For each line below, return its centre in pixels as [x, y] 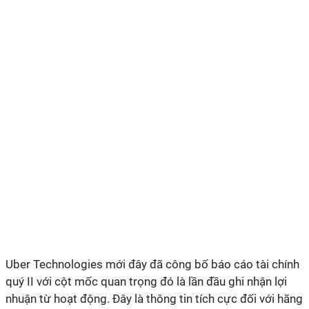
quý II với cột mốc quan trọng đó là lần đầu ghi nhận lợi [146, 281]
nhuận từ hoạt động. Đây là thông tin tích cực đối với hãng [154, 299]
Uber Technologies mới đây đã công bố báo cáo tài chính [152, 264]
